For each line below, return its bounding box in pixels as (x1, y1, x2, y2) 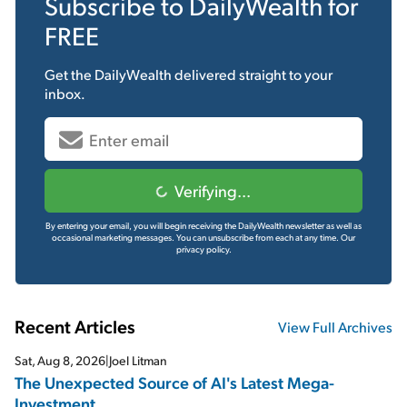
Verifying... (174, 180, 251, 202)
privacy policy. (175, 243, 232, 255)
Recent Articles (15, 314, 135, 339)
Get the (45, 65, 94, 84)
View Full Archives (278, 316, 392, 336)
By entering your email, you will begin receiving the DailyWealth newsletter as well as (45, 220, 362, 232)
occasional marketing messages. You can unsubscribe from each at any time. (52, 232, 341, 243)
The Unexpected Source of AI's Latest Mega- (15, 372, 334, 393)
